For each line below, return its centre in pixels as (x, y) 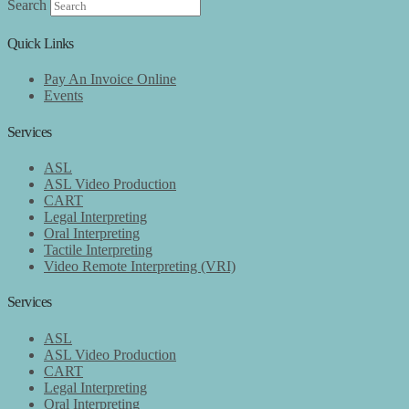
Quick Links (41, 44)
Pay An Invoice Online (110, 79)
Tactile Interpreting (98, 250)
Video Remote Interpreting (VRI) (140, 266)
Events (63, 96)
